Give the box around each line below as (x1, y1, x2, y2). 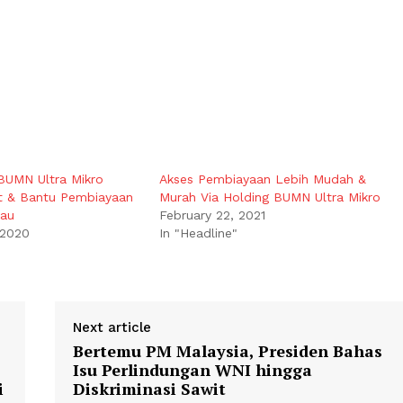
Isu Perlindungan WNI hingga (72, 359, 312, 381)
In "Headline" (159, 226, 238, 241)
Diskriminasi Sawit (72, 378, 226, 400)
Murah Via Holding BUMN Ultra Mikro (159, 190, 381, 205)
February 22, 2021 (159, 208, 266, 223)
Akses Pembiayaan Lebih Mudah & (159, 172, 367, 187)
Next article (72, 319, 151, 336)
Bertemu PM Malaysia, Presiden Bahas (72, 340, 382, 363)
